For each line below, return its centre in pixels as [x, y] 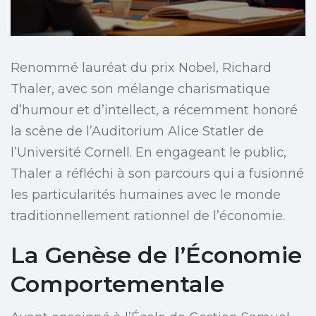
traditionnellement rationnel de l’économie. [148, 216]
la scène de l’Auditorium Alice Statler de [137, 132]
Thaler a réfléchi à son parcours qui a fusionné [157, 174]
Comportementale [117, 284]
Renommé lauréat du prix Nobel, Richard [141, 68]
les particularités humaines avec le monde [146, 195]
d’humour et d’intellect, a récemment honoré [154, 110]
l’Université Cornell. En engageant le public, [148, 153]
